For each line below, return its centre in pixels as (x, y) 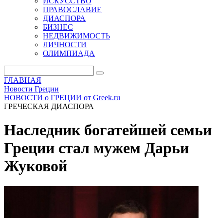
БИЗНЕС (58, 27)
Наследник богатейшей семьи (108, 130)
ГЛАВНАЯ (23, 80)
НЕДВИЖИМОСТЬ (76, 36)
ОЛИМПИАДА (69, 53)
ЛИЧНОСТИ (65, 45)
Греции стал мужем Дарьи (96, 148)
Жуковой (36, 166)
